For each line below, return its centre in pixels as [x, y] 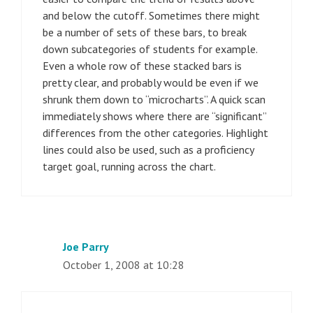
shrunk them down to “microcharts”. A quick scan [154, 99]
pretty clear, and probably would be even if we [151, 82]
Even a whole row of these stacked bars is [142, 65]
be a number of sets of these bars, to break [145, 32]
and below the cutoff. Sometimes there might [151, 15]
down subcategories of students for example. [150, 49]
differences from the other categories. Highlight [155, 132]
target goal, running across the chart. [129, 166]
